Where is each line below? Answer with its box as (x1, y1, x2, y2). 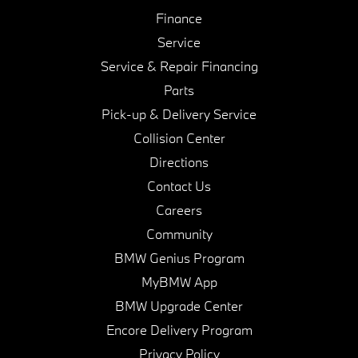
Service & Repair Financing (100, 57, 258, 74)
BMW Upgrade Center (115, 296, 243, 314)
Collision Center (133, 129, 225, 146)
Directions (149, 153, 209, 170)
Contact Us (147, 177, 211, 194)
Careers (156, 201, 202, 218)
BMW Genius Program (113, 249, 245, 266)
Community (145, 225, 213, 242)
